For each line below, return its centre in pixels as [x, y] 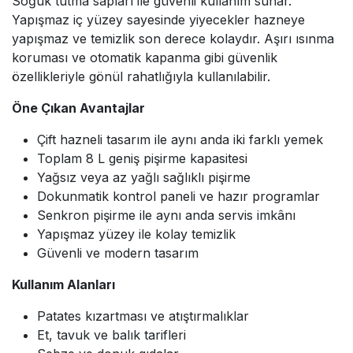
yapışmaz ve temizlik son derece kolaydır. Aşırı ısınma [173, 38]
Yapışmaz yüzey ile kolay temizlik [136, 234]
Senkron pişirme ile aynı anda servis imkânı [166, 215]
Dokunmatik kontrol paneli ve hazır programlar [178, 196]
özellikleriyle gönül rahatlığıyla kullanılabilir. [141, 76]
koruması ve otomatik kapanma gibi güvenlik [145, 57]
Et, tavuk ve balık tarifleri [111, 334]
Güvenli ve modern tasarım [118, 253]
